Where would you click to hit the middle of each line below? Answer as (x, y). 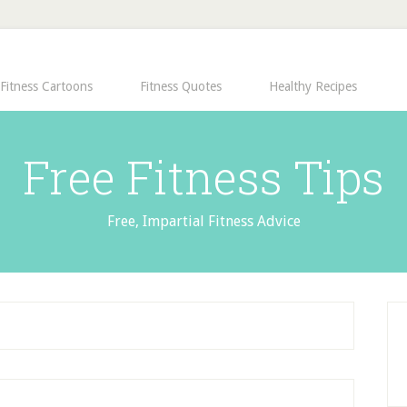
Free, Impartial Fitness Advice (203, 221)
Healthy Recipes (313, 86)
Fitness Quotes (181, 86)
